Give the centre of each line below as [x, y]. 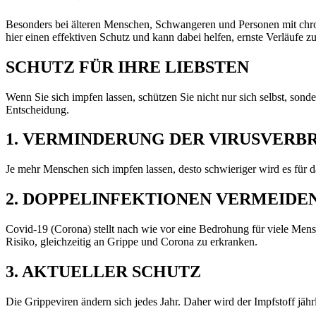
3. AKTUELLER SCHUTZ [103, 272]
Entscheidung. [37, 109]
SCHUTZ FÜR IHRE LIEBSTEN [127, 67]
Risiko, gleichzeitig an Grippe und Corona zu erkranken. [132, 242]
